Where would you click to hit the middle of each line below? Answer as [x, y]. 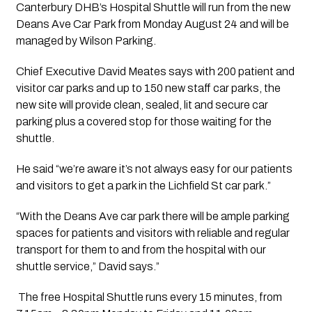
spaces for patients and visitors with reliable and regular [153, 233]
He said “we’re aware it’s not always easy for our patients [154, 169]
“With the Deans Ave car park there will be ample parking [153, 216]
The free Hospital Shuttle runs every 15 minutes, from [149, 297]
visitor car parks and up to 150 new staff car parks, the [148, 88]
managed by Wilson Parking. [86, 40]
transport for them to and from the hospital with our [141, 249]
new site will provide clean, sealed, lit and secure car [142, 104]
